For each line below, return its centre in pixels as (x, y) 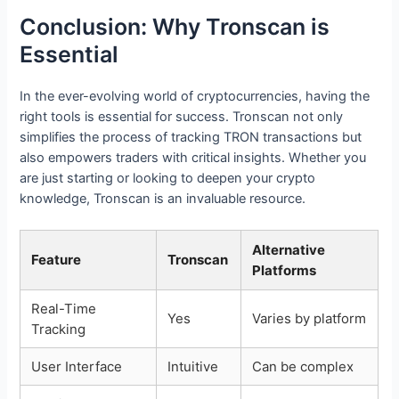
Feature (57, 260)
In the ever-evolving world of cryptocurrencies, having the (195, 97)
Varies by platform (309, 319)
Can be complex (303, 367)
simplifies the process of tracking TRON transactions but (191, 138)
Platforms (285, 271)
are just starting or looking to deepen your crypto (168, 179)
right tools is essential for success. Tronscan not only (182, 117)
